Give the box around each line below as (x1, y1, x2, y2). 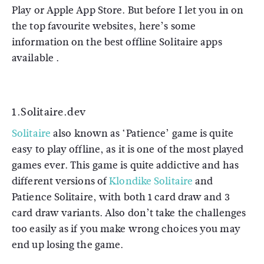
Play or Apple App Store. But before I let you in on (12, 3, 244, 18)
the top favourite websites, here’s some (12, 19, 196, 34)
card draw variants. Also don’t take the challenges (12, 206, 246, 220)
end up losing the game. (12, 237, 124, 252)
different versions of (12, 174, 110, 189)
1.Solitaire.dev (12, 104, 86, 120)
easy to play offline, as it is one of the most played (12, 142, 244, 157)
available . (12, 51, 60, 65)
